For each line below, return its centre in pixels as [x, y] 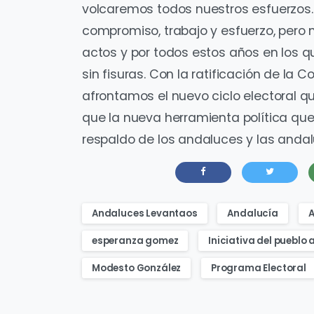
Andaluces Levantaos [145, 213]
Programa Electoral [259, 268]
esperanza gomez [135, 240]
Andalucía [253, 213]
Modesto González [137, 268]
